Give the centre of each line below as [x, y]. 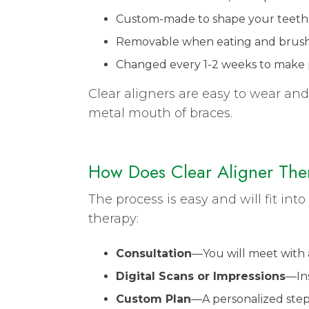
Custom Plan [153, 299]
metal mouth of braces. [160, 113]
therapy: [115, 218]
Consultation [154, 253]
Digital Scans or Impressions [201, 276]
